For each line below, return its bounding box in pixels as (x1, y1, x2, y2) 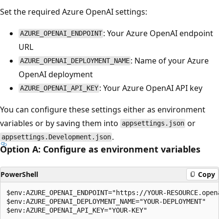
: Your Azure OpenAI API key (99, 82, 203, 93)
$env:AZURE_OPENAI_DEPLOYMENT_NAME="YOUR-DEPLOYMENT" (6, 197, 206, 205)
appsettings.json (121, 119, 184, 128)
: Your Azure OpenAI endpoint (103, 27, 214, 39)
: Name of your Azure (131, 55, 209, 66)
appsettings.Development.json (1, 133, 111, 141)
